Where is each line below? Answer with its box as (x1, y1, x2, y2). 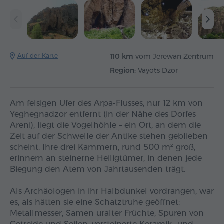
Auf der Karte (17, 52, 58, 60)
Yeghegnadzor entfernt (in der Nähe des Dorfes (10, 109, 196, 119)
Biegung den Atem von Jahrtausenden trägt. (10, 164, 185, 174)
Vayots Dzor (138, 66, 178, 75)
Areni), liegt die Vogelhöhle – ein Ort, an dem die (10, 120, 201, 130)
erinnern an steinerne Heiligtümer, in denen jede (10, 153, 202, 163)
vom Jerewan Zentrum (133, 52, 214, 61)
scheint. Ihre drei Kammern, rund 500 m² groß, (10, 142, 195, 152)
